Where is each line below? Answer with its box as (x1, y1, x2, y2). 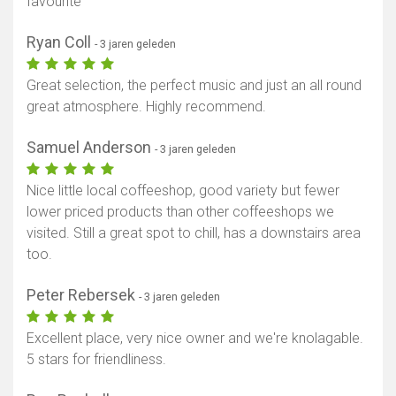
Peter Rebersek (27, 286, 139, 305)
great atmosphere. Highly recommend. (27, 98, 266, 116)
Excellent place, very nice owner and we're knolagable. (27, 330, 363, 347)
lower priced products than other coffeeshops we (27, 203, 334, 221)
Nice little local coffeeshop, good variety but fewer (27, 182, 339, 200)
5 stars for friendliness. (27, 351, 166, 369)
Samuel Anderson (27, 138, 155, 157)
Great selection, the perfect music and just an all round (27, 77, 362, 95)
